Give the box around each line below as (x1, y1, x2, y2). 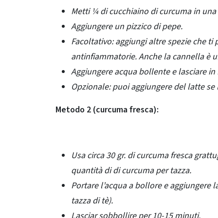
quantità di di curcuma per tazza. (71, 164, 191, 177)
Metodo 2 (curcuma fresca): (55, 104, 159, 116)
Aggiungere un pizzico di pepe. (71, 20, 182, 33)
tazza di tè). (71, 195, 113, 207)
